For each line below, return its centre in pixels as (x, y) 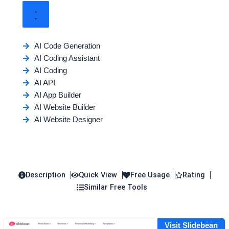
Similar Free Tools (116, 187)
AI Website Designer (68, 120)
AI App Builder (58, 95)
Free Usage (150, 175)
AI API (44, 83)
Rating (194, 175)
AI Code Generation (67, 46)
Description (46, 175)
